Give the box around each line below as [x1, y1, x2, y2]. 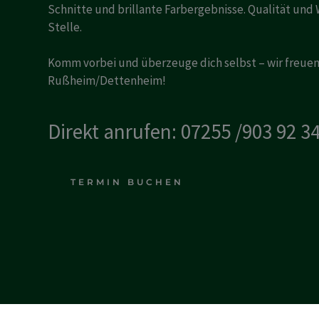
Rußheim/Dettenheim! [48, 73, 167, 88]
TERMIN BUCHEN [70, 177, 184, 187]
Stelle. [48, 19, 83, 35]
